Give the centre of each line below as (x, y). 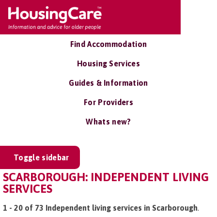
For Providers (108, 102)
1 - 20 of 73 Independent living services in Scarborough (100, 208)
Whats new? (108, 122)
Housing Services (108, 63)
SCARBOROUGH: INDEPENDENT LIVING (106, 177)
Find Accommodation (108, 44)
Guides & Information (108, 83)
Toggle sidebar (41, 157)
